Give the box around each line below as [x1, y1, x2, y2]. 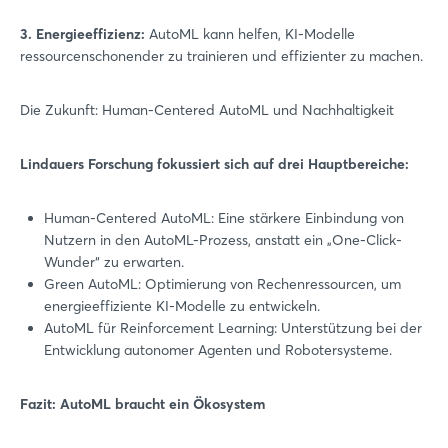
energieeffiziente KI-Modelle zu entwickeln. [44, 297, 320, 315]
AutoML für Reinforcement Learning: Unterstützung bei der [44, 319, 422, 337]
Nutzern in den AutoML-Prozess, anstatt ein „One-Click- [44, 231, 402, 249]
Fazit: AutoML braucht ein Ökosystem [20, 395, 265, 413]
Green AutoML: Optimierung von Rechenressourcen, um [44, 275, 401, 293]
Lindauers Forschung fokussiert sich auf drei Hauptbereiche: [20, 155, 409, 173]
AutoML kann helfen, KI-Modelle [145, 25, 355, 43]
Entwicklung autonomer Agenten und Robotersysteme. [44, 341, 392, 359]
